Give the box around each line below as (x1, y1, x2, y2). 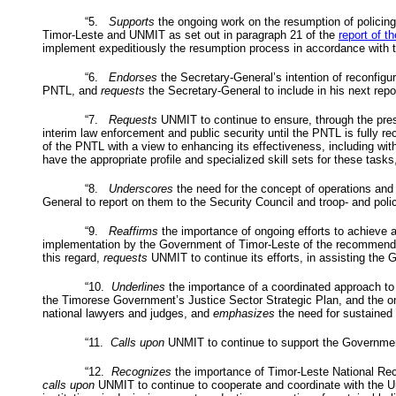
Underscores (109, 181, 173, 195)
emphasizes (213, 306, 275, 320)
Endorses (109, 70, 157, 84)
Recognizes (111, 364, 171, 378)
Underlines (111, 279, 165, 293)
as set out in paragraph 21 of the (165, 27, 339, 42)
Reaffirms (109, 224, 158, 238)
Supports (109, 14, 155, 28)
